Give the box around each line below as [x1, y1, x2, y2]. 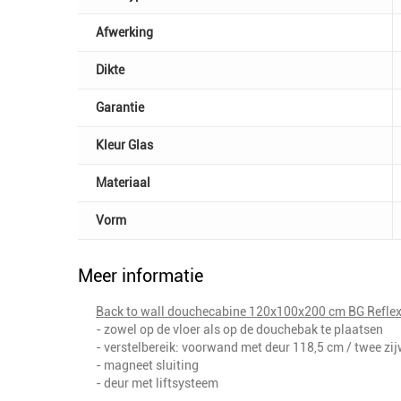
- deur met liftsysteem [96, 375, 218, 390]
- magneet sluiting [96, 357, 199, 372]
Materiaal [96, 175, 150, 190]
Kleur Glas [96, 137, 153, 152]
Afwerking [96, 24, 153, 39]
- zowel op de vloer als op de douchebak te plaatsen [96, 321, 383, 337]
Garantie [96, 99, 144, 115]
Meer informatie [78, 264, 203, 286]
